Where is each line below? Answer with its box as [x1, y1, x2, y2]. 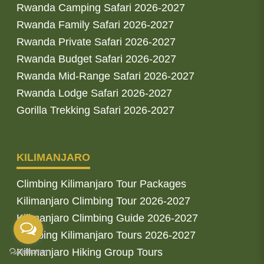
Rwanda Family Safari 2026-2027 [16, 18, 174, 31]
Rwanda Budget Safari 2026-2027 [16, 52, 176, 65]
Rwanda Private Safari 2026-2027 [16, 35, 176, 48]
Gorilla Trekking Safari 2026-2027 [16, 104, 174, 116]
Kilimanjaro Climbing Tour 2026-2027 [16, 194, 190, 207]
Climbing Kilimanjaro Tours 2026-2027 [16, 229, 196, 241]
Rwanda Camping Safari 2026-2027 [16, 1, 185, 14]
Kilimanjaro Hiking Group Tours [16, 246, 163, 258]
